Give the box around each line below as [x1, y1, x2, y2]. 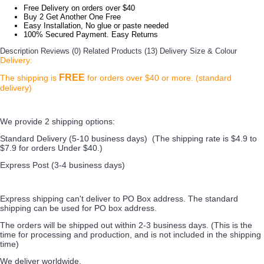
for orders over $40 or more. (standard [87, 73, 232, 82]
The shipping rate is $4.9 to [155, 134, 257, 143]
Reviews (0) [41, 47, 81, 55]
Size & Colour [190, 47, 237, 55]
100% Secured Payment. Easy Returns [24, 30, 158, 39]
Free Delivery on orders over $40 [24, 4, 135, 12]
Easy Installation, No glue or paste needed [24, 21, 169, 30]
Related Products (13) [83, 47, 157, 55]
